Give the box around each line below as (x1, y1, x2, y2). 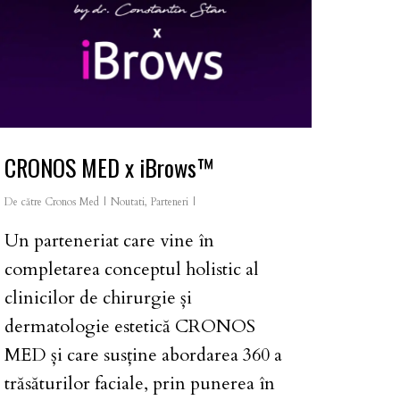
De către (4, 194, 42, 209)
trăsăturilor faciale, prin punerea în (4, 371, 275, 396)
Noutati (111, 194, 145, 209)
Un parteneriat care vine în (4, 228, 214, 253)
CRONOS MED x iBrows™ (4, 149, 213, 185)
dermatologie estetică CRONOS (4, 313, 255, 338)
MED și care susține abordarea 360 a (4, 342, 282, 367)
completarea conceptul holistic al (4, 256, 259, 281)
